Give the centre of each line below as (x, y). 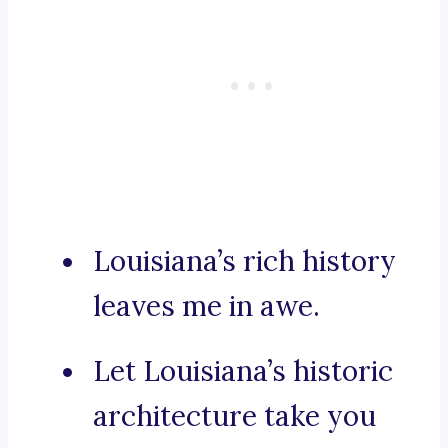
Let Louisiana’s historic (243, 371)
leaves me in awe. (206, 306)
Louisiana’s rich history (244, 261)
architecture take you (234, 416)
